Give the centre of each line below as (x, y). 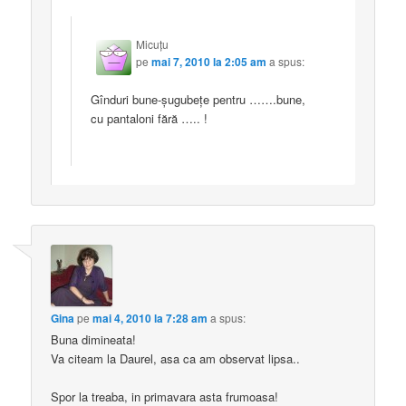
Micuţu (153, 43)
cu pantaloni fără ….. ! (150, 119)
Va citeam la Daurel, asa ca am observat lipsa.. (176, 358)
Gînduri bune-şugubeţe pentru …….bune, (198, 100)
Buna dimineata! (94, 339)
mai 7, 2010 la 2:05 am (209, 61)
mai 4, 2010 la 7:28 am (150, 318)
